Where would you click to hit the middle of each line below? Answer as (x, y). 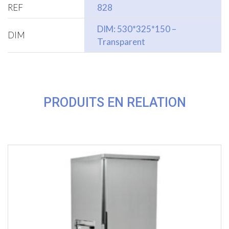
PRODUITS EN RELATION (114, 103)
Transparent (121, 42)
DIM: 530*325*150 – (137, 29)
